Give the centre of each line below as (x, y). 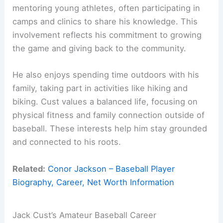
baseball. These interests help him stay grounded (110, 129)
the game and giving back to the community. (100, 49)
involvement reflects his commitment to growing (107, 35)
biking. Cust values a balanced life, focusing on (105, 102)
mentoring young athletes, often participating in (107, 8)
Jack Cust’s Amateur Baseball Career (85, 215)
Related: (29, 168)
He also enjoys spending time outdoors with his (106, 75)
